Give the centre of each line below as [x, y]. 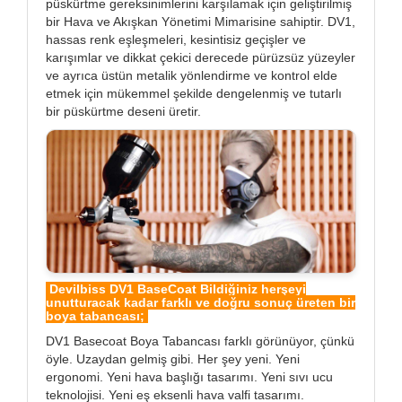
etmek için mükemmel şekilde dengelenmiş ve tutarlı [194, 93]
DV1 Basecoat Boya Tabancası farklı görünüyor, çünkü [200, 341]
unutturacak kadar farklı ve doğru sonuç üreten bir [201, 302]
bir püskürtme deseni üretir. [123, 111]
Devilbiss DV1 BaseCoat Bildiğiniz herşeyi [176, 288]
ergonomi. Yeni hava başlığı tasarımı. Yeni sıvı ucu [189, 376]
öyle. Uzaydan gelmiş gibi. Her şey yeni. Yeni [173, 358]
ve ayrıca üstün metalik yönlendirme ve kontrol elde [192, 75]
